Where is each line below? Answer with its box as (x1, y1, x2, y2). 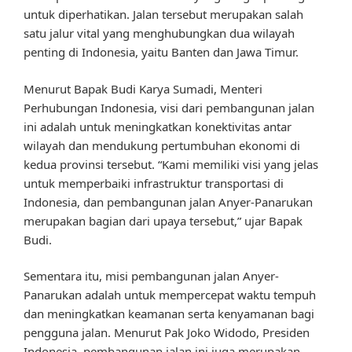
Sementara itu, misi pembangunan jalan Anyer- (24, 268, 279, 284)
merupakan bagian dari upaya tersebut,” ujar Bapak (24, 212, 302, 229)
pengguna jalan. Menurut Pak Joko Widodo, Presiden (24, 324, 310, 341)
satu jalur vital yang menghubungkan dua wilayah (24, 25, 295, 42)
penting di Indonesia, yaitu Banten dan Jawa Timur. (24, 44, 299, 60)
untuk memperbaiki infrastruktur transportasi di (24, 174, 284, 191)
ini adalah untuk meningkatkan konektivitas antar (24, 118, 291, 134)
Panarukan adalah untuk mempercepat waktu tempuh (24, 287, 316, 303)
